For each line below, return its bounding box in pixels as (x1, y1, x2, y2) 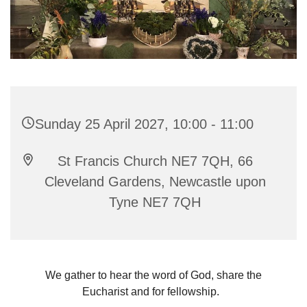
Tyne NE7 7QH (109, 194, 201, 210)
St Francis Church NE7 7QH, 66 (57, 153, 253, 169)
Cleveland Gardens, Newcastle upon (44, 173, 266, 189)
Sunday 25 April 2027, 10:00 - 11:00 (35, 116, 254, 132)
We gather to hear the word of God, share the (45, 269, 262, 281)
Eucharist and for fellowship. (82, 285, 225, 297)
